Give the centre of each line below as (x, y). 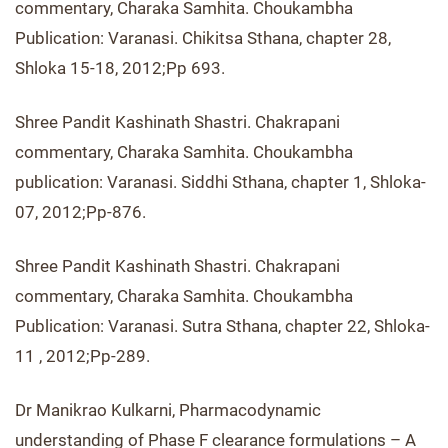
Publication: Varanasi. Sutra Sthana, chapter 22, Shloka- (222, 326)
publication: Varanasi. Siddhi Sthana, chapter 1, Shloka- (220, 182)
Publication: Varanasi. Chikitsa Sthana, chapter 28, (203, 38)
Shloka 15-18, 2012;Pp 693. (120, 68)
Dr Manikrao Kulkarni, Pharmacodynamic (168, 410)
